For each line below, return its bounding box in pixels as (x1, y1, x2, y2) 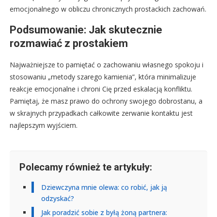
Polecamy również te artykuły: (19, 161, 152, 173)
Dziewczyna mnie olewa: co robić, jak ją (41, 183, 167, 192)
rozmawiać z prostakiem (10, 37, 128, 50)
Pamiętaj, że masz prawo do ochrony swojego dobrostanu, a (10, 96, 202, 106)
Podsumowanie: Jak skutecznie (10, 24, 162, 36)
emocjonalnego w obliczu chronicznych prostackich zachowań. (10, 4, 206, 14)
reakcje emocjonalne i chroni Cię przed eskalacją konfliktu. (10, 84, 192, 94)
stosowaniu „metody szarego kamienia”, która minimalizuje (10, 72, 196, 82)
